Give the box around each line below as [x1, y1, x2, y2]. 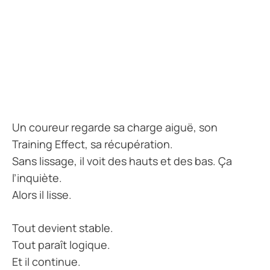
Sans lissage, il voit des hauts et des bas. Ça [12, 154, 232, 169]
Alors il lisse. [12, 187, 72, 202]
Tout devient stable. [12, 221, 113, 236]
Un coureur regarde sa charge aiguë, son [12, 120, 218, 135]
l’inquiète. [12, 171, 62, 186]
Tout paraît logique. [12, 237, 110, 253]
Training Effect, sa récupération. [12, 137, 173, 152]
